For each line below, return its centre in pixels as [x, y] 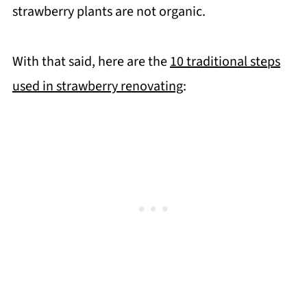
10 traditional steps [225, 61]
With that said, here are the [91, 61]
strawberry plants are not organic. [109, 11]
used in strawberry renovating [97, 86]
